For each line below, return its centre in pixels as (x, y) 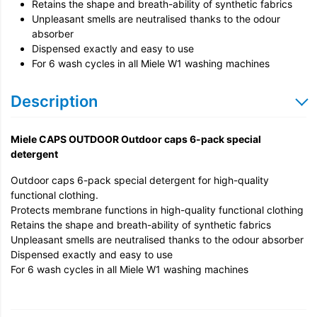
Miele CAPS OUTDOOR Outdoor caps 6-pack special (136, 139)
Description (54, 101)
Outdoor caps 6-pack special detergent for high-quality (140, 180)
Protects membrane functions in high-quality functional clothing (157, 210)
